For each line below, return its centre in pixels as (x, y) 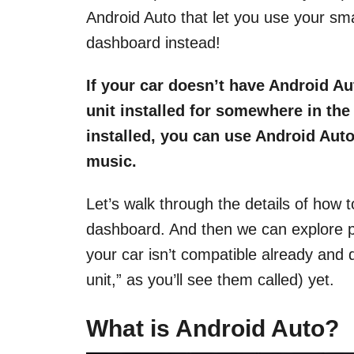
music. (111, 161)
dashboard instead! (153, 43)
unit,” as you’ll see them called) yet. (210, 280)
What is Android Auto (205, 328)
